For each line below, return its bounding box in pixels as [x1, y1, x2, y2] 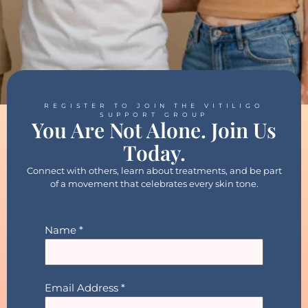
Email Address [45, 281, 121, 294]
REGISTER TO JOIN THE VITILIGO [43, 102, 265, 109]
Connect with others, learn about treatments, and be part [26, 165, 282, 176]
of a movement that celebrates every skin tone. [49, 178, 258, 189]
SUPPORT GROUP [99, 111, 209, 118]
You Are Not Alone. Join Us [32, 116, 276, 144]
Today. [122, 139, 186, 166]
